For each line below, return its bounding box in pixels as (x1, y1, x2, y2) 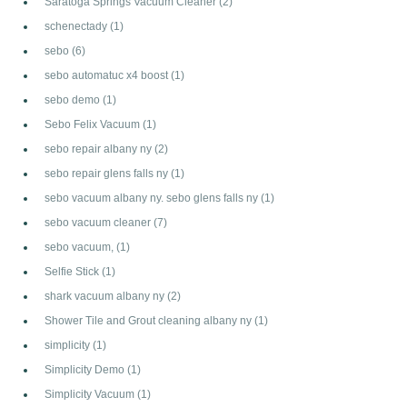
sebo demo (45, 93, 103, 105)
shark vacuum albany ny (45, 289, 167, 302)
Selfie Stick (45, 264, 102, 277)
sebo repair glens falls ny (45, 166, 171, 179)
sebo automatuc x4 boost (45, 68, 171, 81)
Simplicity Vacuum (45, 387, 137, 400)
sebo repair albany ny (45, 142, 154, 154)
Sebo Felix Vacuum (45, 117, 143, 130)
